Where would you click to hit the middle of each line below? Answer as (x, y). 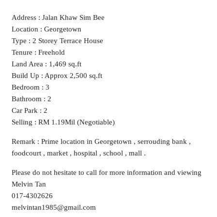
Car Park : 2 (30, 110)
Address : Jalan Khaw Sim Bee (58, 17)
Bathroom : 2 (31, 99)
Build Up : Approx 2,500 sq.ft (57, 76)
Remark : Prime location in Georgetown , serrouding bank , (101, 141)
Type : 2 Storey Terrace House (57, 41)
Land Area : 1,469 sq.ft (46, 64)
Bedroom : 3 (31, 87)
